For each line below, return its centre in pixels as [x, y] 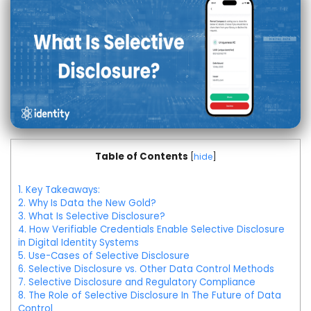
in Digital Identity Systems [78, 243]
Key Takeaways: [61, 190]
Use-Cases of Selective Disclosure [108, 256]
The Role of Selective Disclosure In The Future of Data [153, 295]
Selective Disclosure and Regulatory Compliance [141, 282]
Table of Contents [141, 157]
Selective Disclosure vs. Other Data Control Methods [150, 269]
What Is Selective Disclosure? [95, 216]
